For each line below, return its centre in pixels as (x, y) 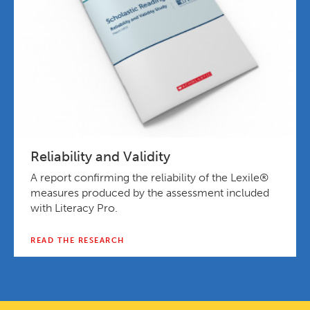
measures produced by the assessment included (150, 192)
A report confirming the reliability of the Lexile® (149, 177)
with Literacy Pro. (74, 208)
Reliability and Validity (100, 156)
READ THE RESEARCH (77, 240)
